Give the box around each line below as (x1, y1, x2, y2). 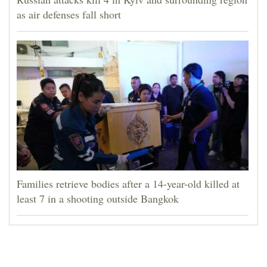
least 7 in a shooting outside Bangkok (17, 191, 179, 206)
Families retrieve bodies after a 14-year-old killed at (17, 176, 240, 191)
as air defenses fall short (17, 7, 121, 21)
